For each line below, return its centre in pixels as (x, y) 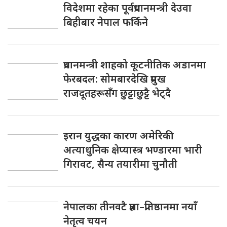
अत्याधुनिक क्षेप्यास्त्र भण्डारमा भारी (133, 149)
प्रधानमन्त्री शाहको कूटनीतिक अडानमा (135, 64)
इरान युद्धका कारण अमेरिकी (119, 135)
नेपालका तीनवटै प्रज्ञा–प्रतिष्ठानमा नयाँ (130, 206)
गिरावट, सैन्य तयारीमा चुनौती (120, 164)
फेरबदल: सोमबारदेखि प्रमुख (115, 79)
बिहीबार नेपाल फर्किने (106, 22)
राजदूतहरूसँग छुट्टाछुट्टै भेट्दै (117, 93)
